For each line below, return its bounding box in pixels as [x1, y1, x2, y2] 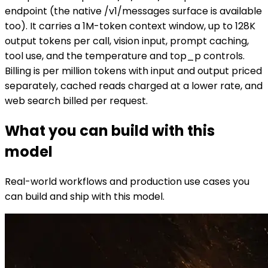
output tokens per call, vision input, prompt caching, [5, 34, 249, 48]
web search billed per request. [5, 94, 148, 108]
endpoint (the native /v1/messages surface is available [5, 4, 262, 19]
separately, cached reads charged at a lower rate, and [5, 79, 263, 93]
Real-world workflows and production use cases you [5, 175, 249, 189]
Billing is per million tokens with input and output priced [5, 64, 262, 78]
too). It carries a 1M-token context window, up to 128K [5, 19, 255, 33]
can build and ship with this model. [5, 190, 165, 204]
